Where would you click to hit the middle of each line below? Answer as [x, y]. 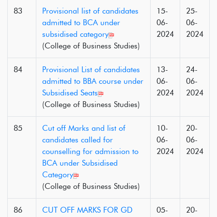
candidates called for [77, 140]
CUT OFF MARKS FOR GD [87, 210]
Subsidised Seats [70, 93]
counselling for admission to [90, 151]
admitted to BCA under [81, 23]
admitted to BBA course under [93, 81]
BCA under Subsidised [80, 163]
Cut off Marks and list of [84, 128]
